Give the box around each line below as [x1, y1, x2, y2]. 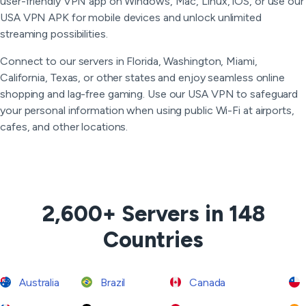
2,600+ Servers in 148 [41, 201, 265, 227]
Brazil [98, 276, 126, 289]
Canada [186, 276, 226, 289]
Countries [102, 227, 204, 253]
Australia [16, 276, 59, 289]
